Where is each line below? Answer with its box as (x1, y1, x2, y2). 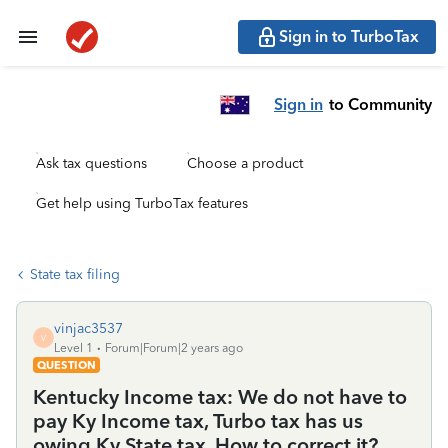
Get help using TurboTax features (36, 195, 248, 212)
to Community (329, 94, 432, 114)
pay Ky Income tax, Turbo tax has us (33, 409, 363, 433)
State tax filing (30, 266, 120, 283)
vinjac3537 (54, 320, 123, 337)
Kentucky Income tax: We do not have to (33, 385, 407, 409)
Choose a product (187, 155, 303, 172)
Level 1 (54, 341, 93, 355)
